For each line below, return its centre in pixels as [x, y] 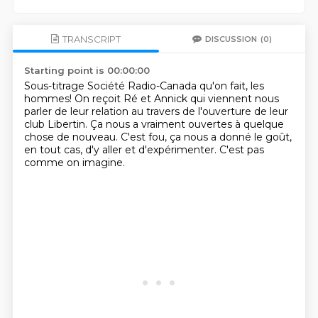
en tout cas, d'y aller [74, 150]
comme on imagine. [74, 163]
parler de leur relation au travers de [111, 111]
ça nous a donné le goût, [230, 137]
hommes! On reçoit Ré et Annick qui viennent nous [151, 99]
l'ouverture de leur [243, 111]
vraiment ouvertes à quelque [212, 124]
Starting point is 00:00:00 [87, 70]
